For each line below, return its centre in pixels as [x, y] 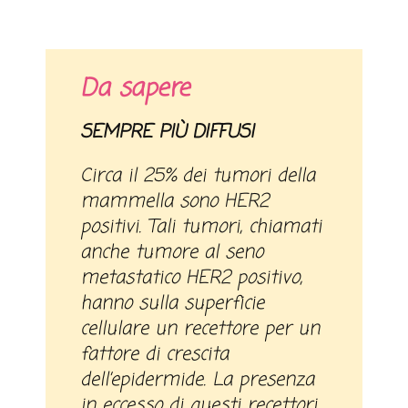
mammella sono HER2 [175, 201]
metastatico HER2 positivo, [192, 278]
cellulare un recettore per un [200, 329]
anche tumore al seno [172, 252]
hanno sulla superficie [173, 303]
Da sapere [135, 89]
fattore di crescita [155, 354]
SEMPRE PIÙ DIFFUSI [173, 132]
